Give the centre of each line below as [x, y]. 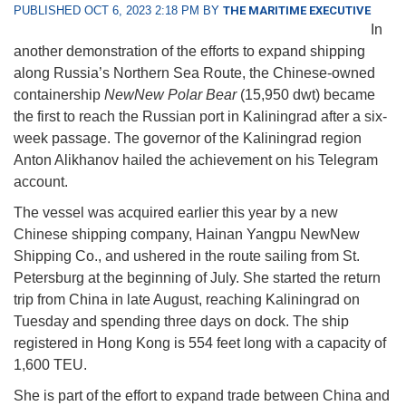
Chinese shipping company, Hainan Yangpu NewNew [187, 235]
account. [41, 182]
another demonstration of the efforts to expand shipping [189, 52]
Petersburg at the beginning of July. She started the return [197, 278]
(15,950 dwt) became [306, 95]
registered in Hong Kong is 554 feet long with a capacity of [200, 343]
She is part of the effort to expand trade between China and [202, 396]
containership [59, 95]
